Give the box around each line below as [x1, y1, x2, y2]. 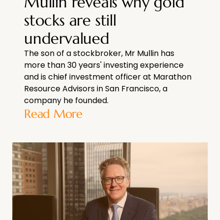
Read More [24, 107, 82, 122]
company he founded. [24, 95, 109, 107]
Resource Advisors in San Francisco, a [24, 83, 167, 95]
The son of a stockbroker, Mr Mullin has [24, 48, 174, 59]
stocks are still [24, 10, 116, 30]
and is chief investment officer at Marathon [24, 71, 192, 83]
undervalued [24, 28, 110, 49]
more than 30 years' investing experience [24, 59, 184, 71]
